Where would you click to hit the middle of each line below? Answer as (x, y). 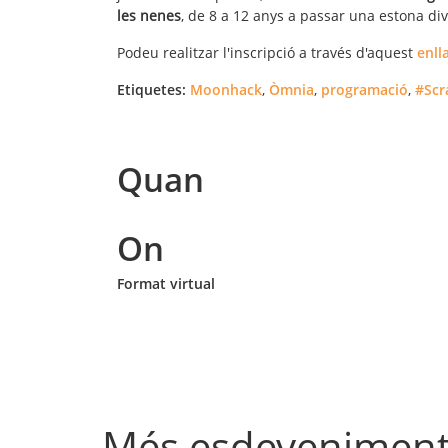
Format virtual (166, 283)
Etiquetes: (151, 89)
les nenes (149, 15)
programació (364, 89)
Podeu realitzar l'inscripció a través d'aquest (267, 52)
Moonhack (226, 89)
